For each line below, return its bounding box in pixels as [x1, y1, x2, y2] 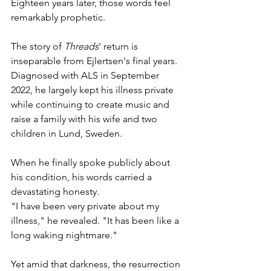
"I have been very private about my [11, 200, 162, 212]
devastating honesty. [11, 186, 99, 198]
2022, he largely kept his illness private [11, 84, 176, 96]
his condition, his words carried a [11, 171, 154, 183]
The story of [11, 41, 64, 53]
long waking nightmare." [11, 229, 117, 241]
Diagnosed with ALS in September [11, 70, 162, 82]
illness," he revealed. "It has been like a [11, 215, 181, 227]
